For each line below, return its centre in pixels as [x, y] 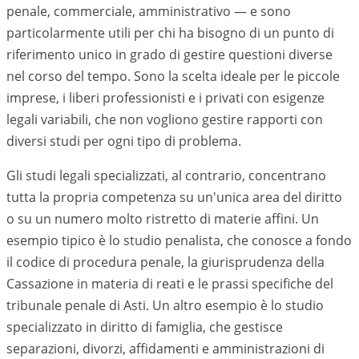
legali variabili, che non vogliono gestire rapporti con [165, 119]
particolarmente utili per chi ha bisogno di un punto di [170, 33]
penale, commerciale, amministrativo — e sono [149, 11]
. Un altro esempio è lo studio [235, 305]
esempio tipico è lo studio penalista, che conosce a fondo [179, 240]
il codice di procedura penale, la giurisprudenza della [165, 262]
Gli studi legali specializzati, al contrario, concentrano [166, 175]
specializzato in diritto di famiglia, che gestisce [145, 327]
